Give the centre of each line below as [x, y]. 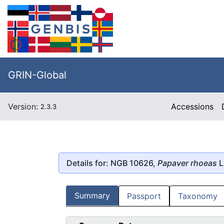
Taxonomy [198, 196]
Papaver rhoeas [187, 163]
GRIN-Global [37, 75]
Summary [92, 196]
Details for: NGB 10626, [112, 163]
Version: [24, 106]
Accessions [192, 106]
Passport [144, 196]
